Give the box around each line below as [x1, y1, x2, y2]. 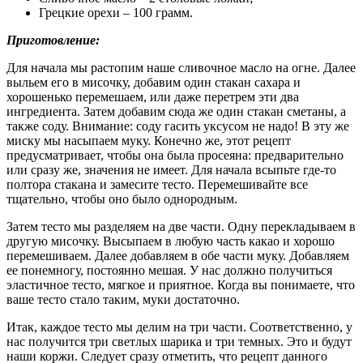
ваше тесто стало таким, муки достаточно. [6, 292, 240, 306]
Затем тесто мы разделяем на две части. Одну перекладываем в [6, 219, 356, 233]
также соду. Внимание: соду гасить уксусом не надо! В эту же [6, 118, 349, 133]
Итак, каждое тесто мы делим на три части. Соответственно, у [6, 319, 352, 334]
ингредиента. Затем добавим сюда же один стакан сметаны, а [6, 104, 346, 118]
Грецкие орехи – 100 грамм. [39, 5, 193, 19]
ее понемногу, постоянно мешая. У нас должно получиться [6, 263, 332, 277]
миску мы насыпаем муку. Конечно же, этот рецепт [6, 133, 291, 147]
